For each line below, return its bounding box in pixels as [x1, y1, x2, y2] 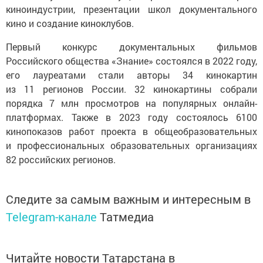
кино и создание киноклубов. [6, 13, 136, 26]
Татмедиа [100, 205, 154, 221]
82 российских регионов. [6, 149, 116, 162]
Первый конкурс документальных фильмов [6, 36, 257, 49]
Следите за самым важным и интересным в [6, 187, 251, 203]
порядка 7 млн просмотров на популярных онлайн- [6, 93, 257, 106]
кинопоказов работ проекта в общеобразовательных [6, 121, 257, 134]
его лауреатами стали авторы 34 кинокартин [6, 65, 257, 77]
